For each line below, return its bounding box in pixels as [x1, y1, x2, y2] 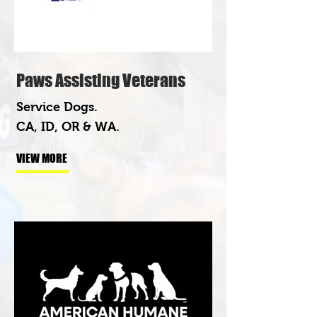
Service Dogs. [16, 99, 98, 114]
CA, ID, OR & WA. [16, 119, 120, 134]
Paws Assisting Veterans [16, 69, 185, 91]
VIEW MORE [16, 151, 67, 165]
